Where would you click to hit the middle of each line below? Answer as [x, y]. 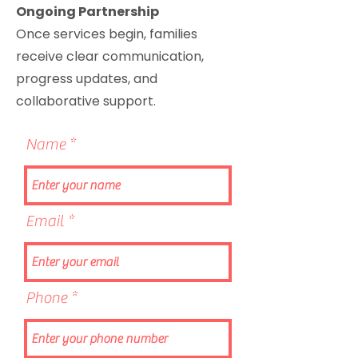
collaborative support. [86, 101]
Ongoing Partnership [88, 12]
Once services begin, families [107, 34]
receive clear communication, [110, 56]
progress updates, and [87, 79]
